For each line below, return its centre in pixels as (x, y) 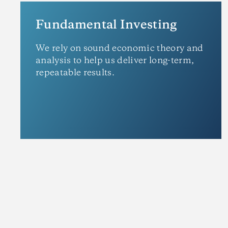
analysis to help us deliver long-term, (115, 61)
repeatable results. (75, 73)
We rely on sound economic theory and (120, 48)
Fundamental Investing (106, 25)
